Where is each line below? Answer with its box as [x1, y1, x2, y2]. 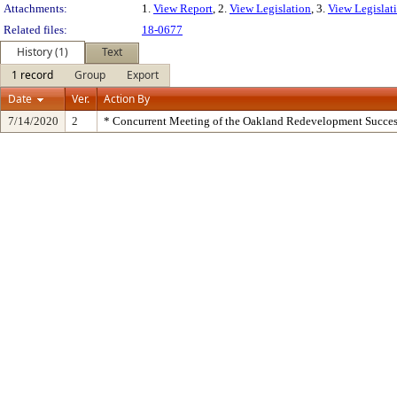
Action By [104, 91, 150, 106]
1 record [12, 67, 53, 82]
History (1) [17, 44, 68, 59]
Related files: [4, 23, 67, 36]
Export [127, 67, 159, 82]
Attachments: [4, 2, 67, 15]
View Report [153, 2, 213, 15]
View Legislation [230, 2, 311, 15]
